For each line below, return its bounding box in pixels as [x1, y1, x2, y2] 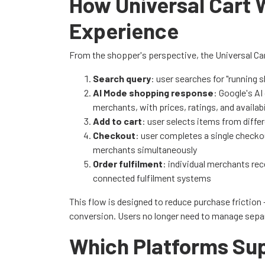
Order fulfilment [93, 157, 163, 169]
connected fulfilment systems [93, 172, 211, 183]
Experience [69, 17, 179, 43]
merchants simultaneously [93, 143, 197, 155]
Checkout [93, 129, 135, 141]
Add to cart [93, 115, 142, 127]
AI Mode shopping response [93, 86, 214, 98]
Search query [93, 72, 151, 84]
